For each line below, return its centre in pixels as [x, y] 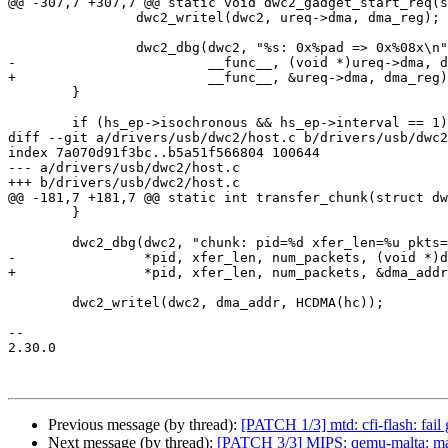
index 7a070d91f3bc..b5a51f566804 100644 [164, 153]
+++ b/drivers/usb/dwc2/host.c [124, 183]
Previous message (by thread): [144, 425]
